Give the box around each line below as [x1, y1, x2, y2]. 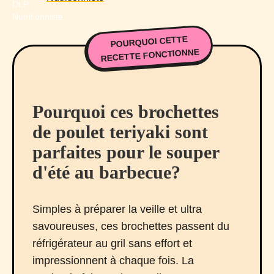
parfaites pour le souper [32, 142, 219, 163]
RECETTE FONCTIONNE [100, 46, 200, 64]
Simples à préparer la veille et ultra [32, 203, 202, 216]
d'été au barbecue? [32, 162, 180, 183]
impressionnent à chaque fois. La [32, 254, 194, 267]
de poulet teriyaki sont [32, 122, 208, 143]
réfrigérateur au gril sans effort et [32, 237, 192, 250]
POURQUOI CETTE [110, 34, 188, 50]
